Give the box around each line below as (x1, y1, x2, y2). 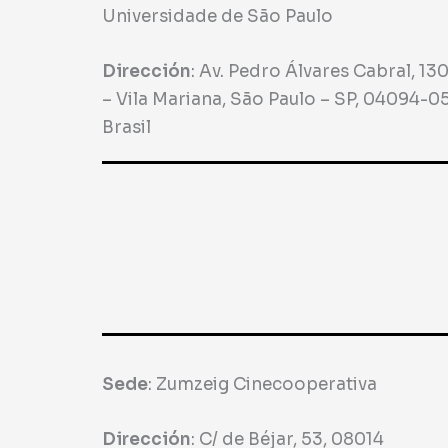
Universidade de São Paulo (102, 5, 333, 27)
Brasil (102, 117, 151, 139)
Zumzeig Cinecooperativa (156, 374, 377, 396)
